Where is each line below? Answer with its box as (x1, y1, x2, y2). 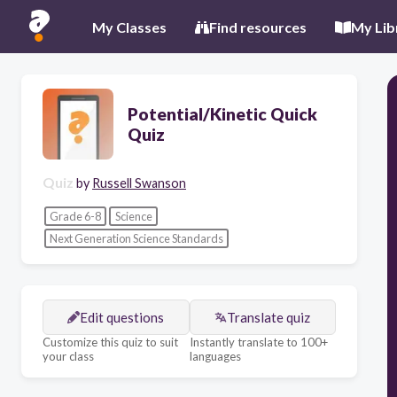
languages (189, 348, 241, 363)
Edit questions (80, 308, 165, 325)
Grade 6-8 (49, 208, 101, 223)
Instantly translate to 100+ (189, 334, 328, 349)
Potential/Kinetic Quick (128, 104, 317, 124)
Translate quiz (227, 308, 311, 325)
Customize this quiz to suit (43, 334, 178, 349)
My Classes (92, 18, 167, 35)
